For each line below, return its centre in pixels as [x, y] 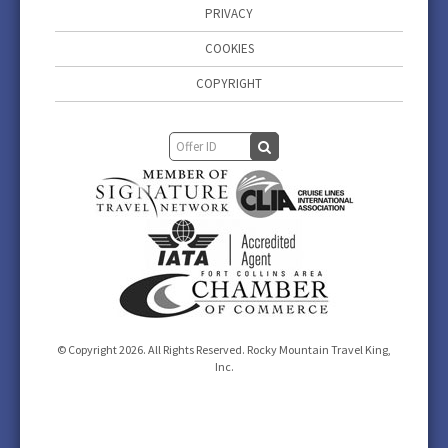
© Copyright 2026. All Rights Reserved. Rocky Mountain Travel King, [224, 349]
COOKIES [229, 48]
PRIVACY [229, 13]
